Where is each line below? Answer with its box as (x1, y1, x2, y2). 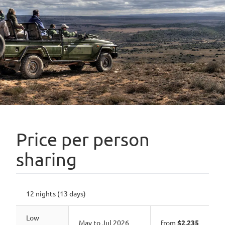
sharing (16, 148, 77, 170)
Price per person (16, 128, 150, 150)
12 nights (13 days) (26, 189, 86, 198)
